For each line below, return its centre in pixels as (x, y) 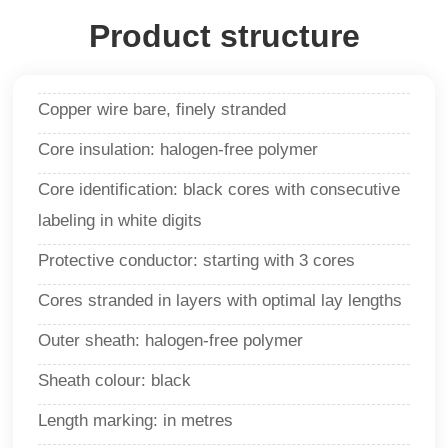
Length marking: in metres (136, 420)
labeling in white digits (120, 220)
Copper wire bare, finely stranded (162, 109)
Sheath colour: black (115, 380)
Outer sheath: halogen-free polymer (171, 340)
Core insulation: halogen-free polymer (178, 149)
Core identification (106, 189)
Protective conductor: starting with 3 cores (197, 260)
